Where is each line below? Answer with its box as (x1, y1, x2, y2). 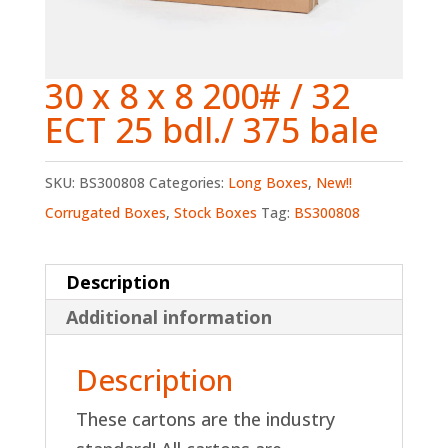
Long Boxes (227, 172, 308, 192)
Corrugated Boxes (44, 202, 166, 222)
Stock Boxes (173, 202, 257, 222)
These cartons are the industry (75, 406, 335, 431)
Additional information (65, 304, 272, 329)
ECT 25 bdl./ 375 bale (44, 106, 379, 153)
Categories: (148, 172, 228, 192)
